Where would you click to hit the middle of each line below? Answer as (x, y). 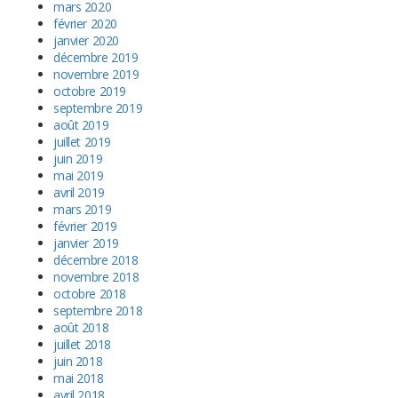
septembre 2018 (98, 311)
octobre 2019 (90, 92)
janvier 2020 (86, 41)
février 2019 (85, 227)
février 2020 (85, 24)
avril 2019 (79, 193)
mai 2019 (79, 176)
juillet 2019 (82, 142)
